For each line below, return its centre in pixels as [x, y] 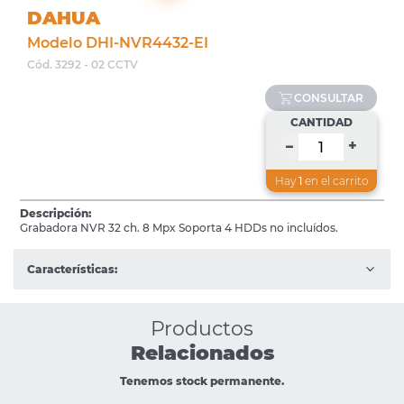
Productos [202, 329]
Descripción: [56, 214]
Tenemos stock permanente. [202, 381]
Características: [72, 270]
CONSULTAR [329, 98]
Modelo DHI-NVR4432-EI [118, 43]
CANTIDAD [321, 123]
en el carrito [335, 181]
